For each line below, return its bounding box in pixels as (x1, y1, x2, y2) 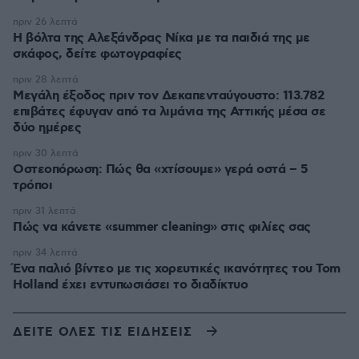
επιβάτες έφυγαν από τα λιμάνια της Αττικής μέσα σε (13, 103, 325, 120)
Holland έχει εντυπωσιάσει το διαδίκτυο (13, 276, 248, 293)
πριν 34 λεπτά (13, 247, 78, 259)
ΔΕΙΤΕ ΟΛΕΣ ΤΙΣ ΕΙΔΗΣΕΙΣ (13, 324, 192, 341)
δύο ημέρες (13, 119, 81, 136)
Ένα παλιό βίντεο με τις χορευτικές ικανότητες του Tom (13, 260, 341, 277)
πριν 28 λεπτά (13, 74, 79, 86)
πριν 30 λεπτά (13, 147, 79, 159)
